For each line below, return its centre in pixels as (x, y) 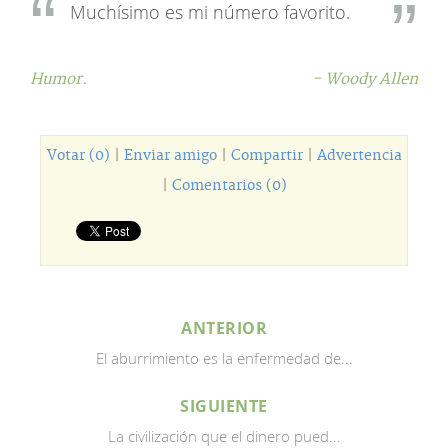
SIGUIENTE (224, 406)
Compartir (266, 156)
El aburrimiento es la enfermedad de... (224, 358)
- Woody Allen (365, 79)
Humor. (58, 79)
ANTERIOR (224, 328)
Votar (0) (78, 156)
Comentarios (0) (229, 186)
